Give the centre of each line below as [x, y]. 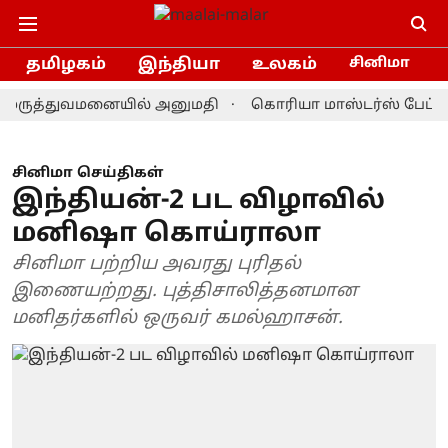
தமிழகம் [66, 64]
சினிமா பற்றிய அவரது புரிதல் [156, 264]
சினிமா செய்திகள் [87, 173]
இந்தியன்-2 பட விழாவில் [198, 201]
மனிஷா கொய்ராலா [166, 234]
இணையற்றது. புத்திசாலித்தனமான [185, 291]
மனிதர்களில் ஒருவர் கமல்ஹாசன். [177, 318]
